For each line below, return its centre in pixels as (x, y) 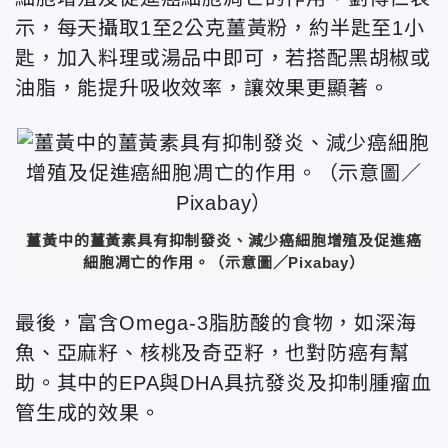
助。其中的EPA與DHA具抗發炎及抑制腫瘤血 (223, 383)
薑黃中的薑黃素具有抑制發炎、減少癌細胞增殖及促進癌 (224, 241)
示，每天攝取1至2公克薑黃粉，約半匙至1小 (220, 27)
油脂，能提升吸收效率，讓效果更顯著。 (202, 87)
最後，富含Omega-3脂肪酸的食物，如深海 (216, 323)
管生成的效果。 (88, 413)
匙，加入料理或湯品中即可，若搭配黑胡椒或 (223, 57)
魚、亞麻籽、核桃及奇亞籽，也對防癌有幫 (213, 353)
